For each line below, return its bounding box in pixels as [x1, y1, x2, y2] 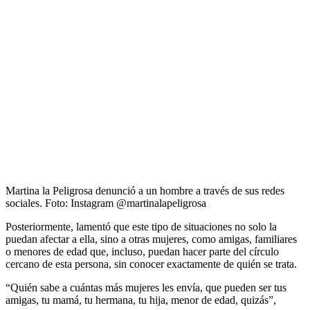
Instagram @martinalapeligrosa [71, 197, 206, 209]
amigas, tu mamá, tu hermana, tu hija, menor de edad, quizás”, [6, 293, 276, 306]
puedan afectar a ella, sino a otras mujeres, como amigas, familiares [6, 232, 297, 245]
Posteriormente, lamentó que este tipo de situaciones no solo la [6, 220, 277, 232]
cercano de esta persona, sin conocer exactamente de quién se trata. [6, 257, 297, 270]
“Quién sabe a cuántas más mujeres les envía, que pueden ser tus [6, 281, 286, 293]
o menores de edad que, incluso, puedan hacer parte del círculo [6, 245, 279, 257]
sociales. [6, 197, 42, 209]
